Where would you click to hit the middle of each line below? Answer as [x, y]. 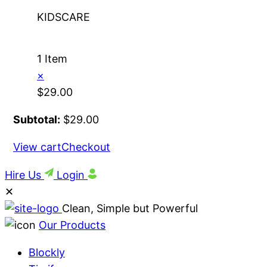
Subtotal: [37, 120]
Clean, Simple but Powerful [130, 209]
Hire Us [24, 175]
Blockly [47, 253]
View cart [37, 147]
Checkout [86, 147]
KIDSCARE [63, 17]
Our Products [72, 225]
